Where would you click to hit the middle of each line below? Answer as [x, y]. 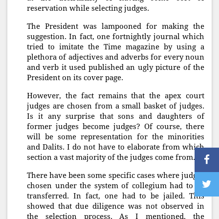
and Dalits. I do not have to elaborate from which [116, 147]
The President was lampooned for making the [116, 27]
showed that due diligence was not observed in [116, 207]
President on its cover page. [75, 78]
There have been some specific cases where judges [116, 176]
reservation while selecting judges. [88, 9]
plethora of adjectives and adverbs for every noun [116, 57]
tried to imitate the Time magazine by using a [116, 47]
